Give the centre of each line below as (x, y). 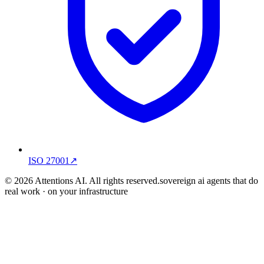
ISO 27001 (49, 161)
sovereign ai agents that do (209, 181)
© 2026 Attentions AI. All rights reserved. (82, 181)
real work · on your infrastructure (66, 192)
